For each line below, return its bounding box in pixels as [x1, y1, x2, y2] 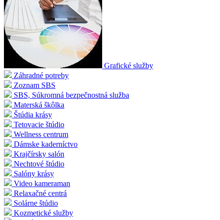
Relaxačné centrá [14, 189, 67, 198]
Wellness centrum [14, 130, 68, 139]
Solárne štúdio [14, 199, 58, 208]
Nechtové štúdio [14, 160, 64, 168]
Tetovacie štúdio [14, 120, 64, 129]
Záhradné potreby [14, 71, 69, 80]
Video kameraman [14, 179, 70, 188]
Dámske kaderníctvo [14, 140, 78, 149]
